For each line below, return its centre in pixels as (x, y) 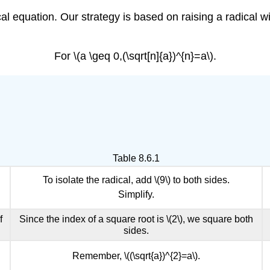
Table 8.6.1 (136, 158)
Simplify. (136, 195)
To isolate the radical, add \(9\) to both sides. (136, 180)
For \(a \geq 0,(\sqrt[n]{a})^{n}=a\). (135, 56)
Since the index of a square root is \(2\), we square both (136, 219)
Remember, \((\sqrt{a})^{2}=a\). (136, 256)
